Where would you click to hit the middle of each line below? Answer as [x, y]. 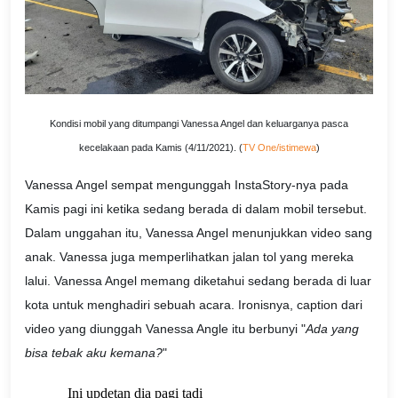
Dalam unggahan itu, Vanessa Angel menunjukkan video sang [199, 233]
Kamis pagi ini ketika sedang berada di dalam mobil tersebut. [196, 209]
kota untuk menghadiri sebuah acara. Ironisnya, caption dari [194, 305]
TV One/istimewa [279, 147]
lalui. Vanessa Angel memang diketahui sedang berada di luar [198, 281]
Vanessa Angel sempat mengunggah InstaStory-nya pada [187, 185]
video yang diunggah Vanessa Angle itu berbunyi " [165, 329]
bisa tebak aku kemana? [94, 353]
